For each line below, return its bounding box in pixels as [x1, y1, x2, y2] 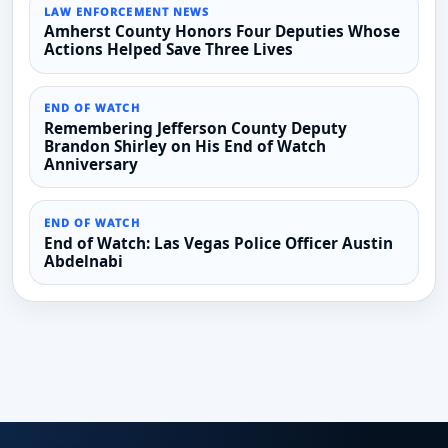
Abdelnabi [43, 250, 123, 272]
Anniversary [43, 153, 138, 175]
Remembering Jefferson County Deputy [43, 117, 347, 139]
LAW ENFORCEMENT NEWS [43, 3, 210, 19]
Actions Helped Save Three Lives [43, 39, 293, 61]
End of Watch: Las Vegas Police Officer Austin [43, 232, 393, 254]
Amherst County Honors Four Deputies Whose [43, 21, 400, 43]
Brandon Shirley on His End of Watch [43, 135, 326, 157]
